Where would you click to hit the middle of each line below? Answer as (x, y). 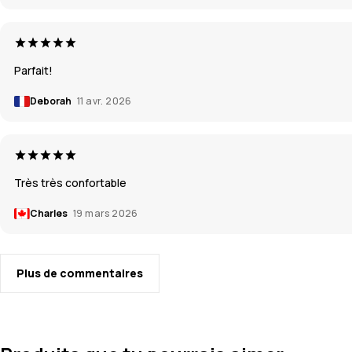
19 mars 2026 (106, 213)
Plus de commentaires (80, 273)
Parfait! (33, 70)
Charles (49, 213)
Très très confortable (70, 182)
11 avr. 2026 (104, 101)
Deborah (51, 101)
